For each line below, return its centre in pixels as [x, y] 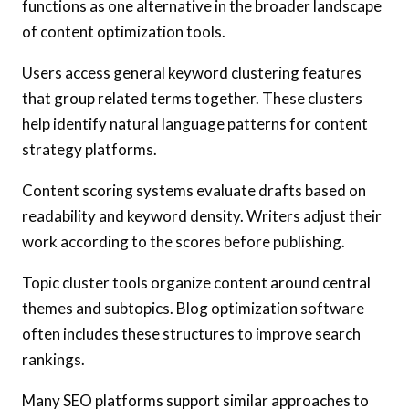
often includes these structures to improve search [191, 333]
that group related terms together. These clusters [192, 98]
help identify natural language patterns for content [195, 123]
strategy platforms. [89, 149]
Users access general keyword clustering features [192, 72]
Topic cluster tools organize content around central [196, 282]
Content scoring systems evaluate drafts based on [194, 190]
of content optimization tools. [124, 31]
